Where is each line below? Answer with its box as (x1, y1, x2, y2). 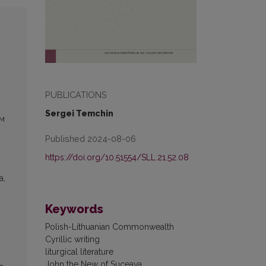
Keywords (45, 201, 103, 216)
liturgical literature (45, 246, 113, 256)
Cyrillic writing (45, 234, 100, 244)
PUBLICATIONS (45, 89, 107, 100)
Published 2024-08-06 (45, 133, 136, 144)
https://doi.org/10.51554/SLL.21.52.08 (45, 152, 189, 162)
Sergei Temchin (45, 108, 113, 118)
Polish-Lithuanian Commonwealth (45, 221, 174, 232)
